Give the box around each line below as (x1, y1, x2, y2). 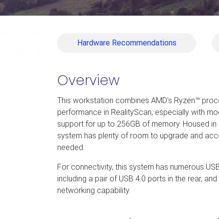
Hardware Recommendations (77, 38, 176, 47)
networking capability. (57, 186, 131, 195)
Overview (57, 71, 120, 90)
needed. (57, 143, 85, 152)
